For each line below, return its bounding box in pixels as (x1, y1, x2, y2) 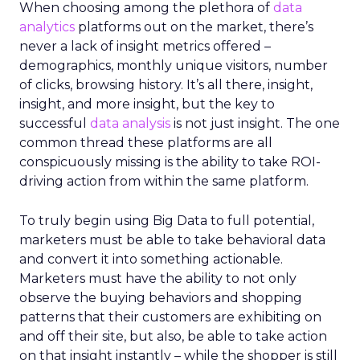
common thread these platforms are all (19, 135, 272, 150)
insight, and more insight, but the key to (19, 96, 275, 112)
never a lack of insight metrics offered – (19, 39, 271, 54)
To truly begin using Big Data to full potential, (19, 213, 314, 228)
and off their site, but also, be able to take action (19, 329, 327, 344)
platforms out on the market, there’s (75, 19, 313, 35)
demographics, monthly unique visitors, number (19, 58, 328, 73)
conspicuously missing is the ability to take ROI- (19, 154, 321, 170)
